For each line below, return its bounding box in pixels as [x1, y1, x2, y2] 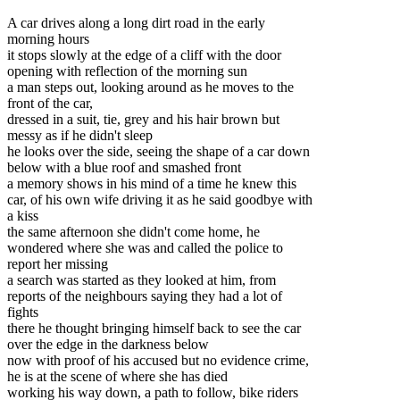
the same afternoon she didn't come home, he [7, 223, 260, 239]
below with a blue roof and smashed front [7, 159, 241, 175]
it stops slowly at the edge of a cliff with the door [7, 46, 281, 62]
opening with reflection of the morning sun [7, 62, 247, 79]
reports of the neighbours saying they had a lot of [7, 287, 282, 304]
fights [7, 304, 38, 320]
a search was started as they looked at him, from [7, 271, 276, 287]
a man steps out [7, 79, 94, 95]
